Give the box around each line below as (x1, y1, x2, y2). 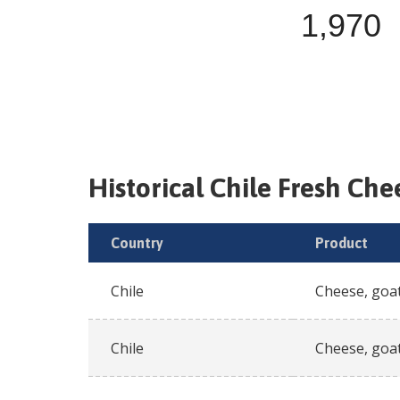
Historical (88, 172, 210, 204)
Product (315, 235, 368, 252)
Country (111, 235, 163, 252)
